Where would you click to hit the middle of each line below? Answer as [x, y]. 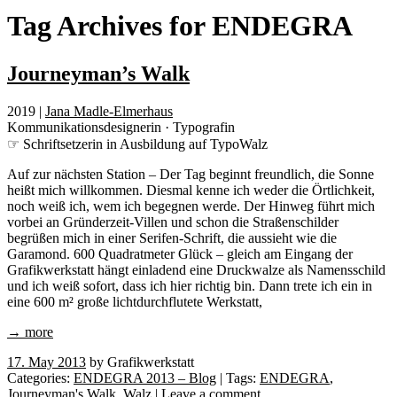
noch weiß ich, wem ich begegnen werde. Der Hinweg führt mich [191, 206]
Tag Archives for [109, 26]
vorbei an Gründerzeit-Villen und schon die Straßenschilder [173, 222]
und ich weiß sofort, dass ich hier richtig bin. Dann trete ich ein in [190, 285]
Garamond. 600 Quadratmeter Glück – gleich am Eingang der [180, 253]
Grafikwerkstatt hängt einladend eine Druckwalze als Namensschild [196, 269]
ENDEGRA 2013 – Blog [145, 378]
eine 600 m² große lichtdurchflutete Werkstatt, [135, 301]
